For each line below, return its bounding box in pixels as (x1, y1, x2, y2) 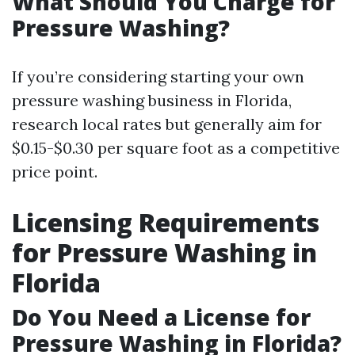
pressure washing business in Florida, (12, 90, 292, 110)
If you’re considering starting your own (12, 67, 304, 86)
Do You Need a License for (12, 302, 311, 332)
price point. (12, 162, 97, 181)
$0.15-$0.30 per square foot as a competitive (12, 138, 340, 158)
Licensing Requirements (12, 205, 319, 239)
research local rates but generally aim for (12, 114, 322, 134)
